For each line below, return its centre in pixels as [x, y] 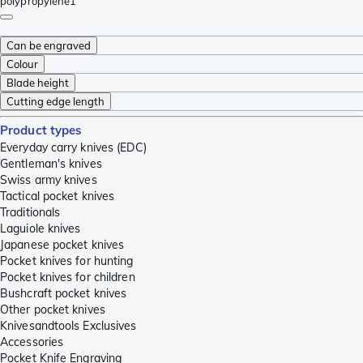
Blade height [38, 82]
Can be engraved [49, 45]
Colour [22, 64]
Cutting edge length [56, 101]
